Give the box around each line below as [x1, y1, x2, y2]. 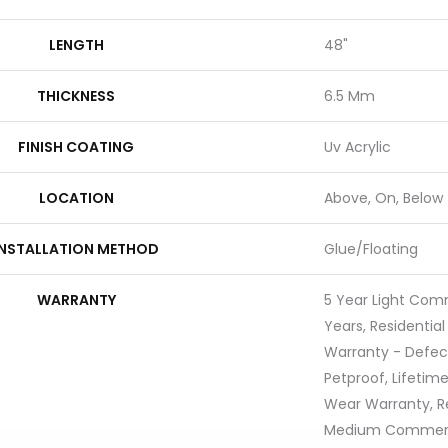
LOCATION [38, 188, 114, 208]
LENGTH [48, 35, 104, 55]
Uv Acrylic [324, 137, 391, 157]
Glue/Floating [324, 239, 418, 259]
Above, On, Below [324, 188, 443, 208]
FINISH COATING [18, 137, 134, 157]
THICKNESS [37, 86, 115, 106]
